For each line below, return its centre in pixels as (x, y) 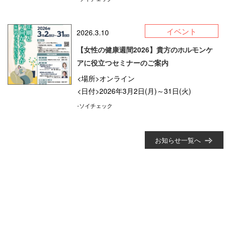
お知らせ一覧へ (178, 140)
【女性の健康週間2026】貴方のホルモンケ (145, 50)
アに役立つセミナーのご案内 (123, 63)
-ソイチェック (95, 106)
